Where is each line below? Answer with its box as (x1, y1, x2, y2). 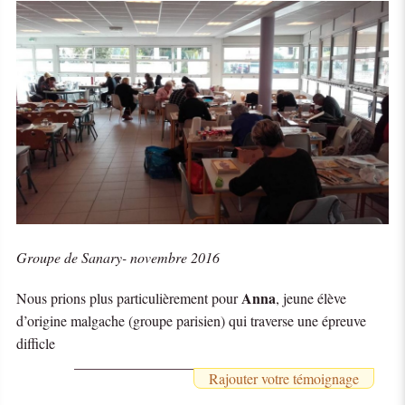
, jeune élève (276, 287, 347, 307)
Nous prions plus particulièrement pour (16, 287, 242, 307)
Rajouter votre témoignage (208, 368, 359, 388)
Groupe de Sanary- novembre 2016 (16, 247, 221, 267)
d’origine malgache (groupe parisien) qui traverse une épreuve (16, 310, 367, 330)
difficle (16, 333, 56, 353)
